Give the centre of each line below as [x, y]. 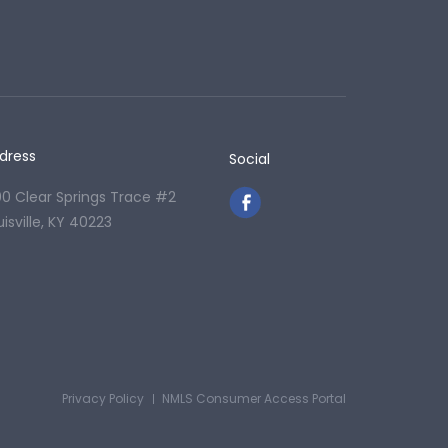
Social [250, 159]
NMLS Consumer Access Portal [254, 398]
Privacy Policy [103, 398]
